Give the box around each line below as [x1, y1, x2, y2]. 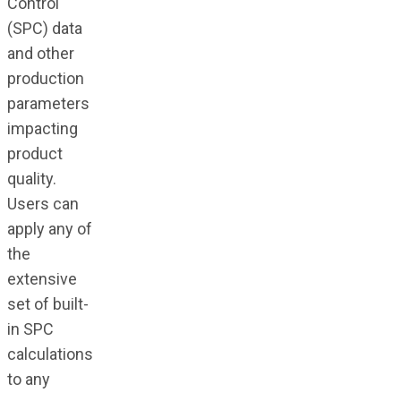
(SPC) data [6, 19, 82, 38]
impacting [6, 119, 78, 139]
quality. [6, 169, 56, 189]
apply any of [6, 219, 92, 239]
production [6, 69, 84, 89]
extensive [6, 269, 77, 289]
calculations [6, 345, 93, 364]
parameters [6, 94, 90, 114]
